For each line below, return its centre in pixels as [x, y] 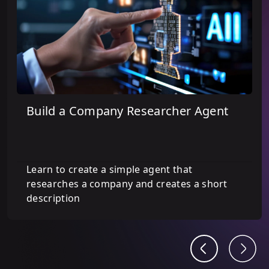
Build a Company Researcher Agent [128, 111]
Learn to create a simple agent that [110, 170]
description [53, 198]
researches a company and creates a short [127, 184]
